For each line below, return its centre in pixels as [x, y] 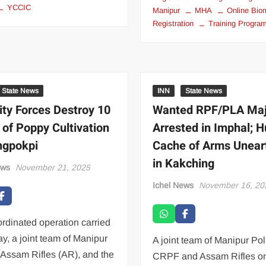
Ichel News [173, 185]
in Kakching [184, 163]
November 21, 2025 [53, 167]
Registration [173, 23]
